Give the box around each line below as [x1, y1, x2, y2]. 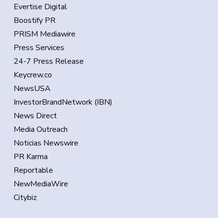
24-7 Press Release [14, 56, 84, 67]
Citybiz [14, 192, 37, 203]
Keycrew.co [14, 70, 52, 80]
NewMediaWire [14, 179, 68, 189]
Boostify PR [14, 15, 55, 26]
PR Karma [14, 151, 48, 162]
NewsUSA [14, 83, 51, 94]
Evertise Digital [14, 1, 67, 12]
